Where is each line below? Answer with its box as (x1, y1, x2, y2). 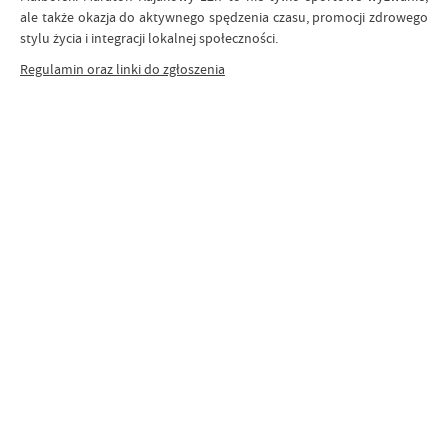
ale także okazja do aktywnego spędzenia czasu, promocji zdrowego (20, 8, 428, 26)
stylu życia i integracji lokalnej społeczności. (20, 29, 278, 47)
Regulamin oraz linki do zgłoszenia (20, 60, 225, 78)
